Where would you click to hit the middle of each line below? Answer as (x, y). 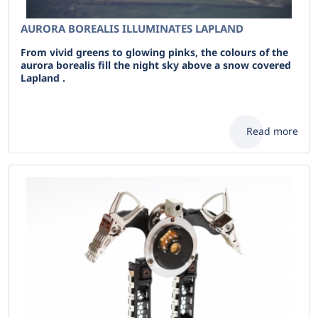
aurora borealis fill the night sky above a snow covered (156, 65)
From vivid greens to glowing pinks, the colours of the (154, 52)
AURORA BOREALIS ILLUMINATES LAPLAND (132, 28)
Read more (272, 131)
